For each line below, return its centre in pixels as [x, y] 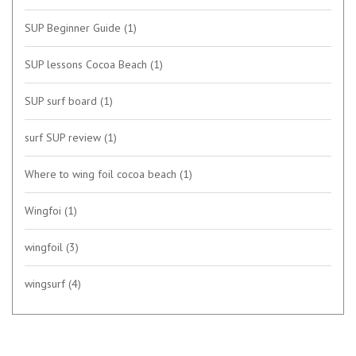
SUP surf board [62, 101]
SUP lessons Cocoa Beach [87, 64]
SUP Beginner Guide [74, 27]
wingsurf [46, 283]
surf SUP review [64, 137]
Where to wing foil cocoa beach [102, 174]
